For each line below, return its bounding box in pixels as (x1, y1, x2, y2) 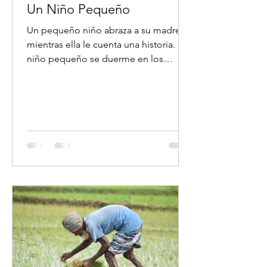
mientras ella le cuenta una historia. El (27, 39, 185, 50)
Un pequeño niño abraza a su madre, (27, 24, 183, 36)
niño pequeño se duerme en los (27, 53, 163, 64)
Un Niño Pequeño (27, 1, 130, 17)
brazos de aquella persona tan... (27, 67, 162, 79)
